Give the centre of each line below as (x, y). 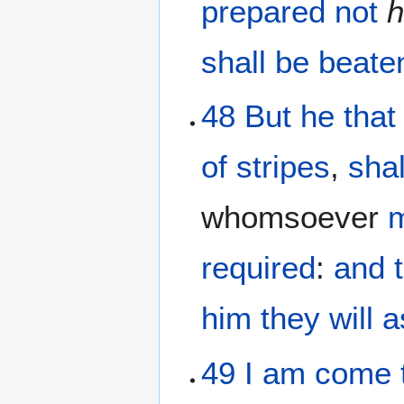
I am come (318, 372)
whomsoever (295, 217)
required (259, 268)
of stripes (266, 167)
